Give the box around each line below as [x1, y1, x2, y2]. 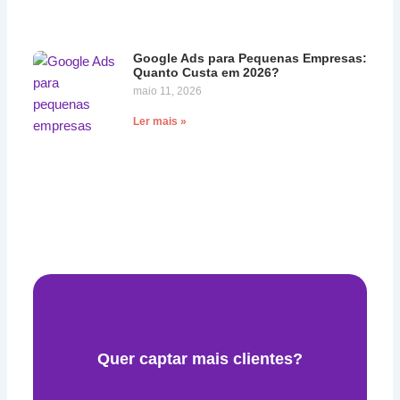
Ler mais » [132, 115, 187, 129]
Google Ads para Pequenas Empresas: [132, 51, 367, 66]
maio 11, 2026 [132, 85, 202, 98]
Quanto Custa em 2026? [132, 65, 279, 80]
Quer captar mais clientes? [97, 349, 303, 368]
